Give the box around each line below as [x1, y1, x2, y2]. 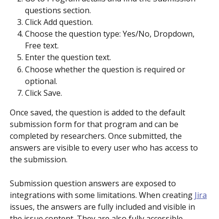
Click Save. [25, 87, 64, 98]
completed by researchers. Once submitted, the [10, 131, 184, 142]
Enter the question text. [25, 52, 111, 63]
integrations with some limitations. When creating [10, 189, 195, 200]
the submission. [10, 154, 67, 165]
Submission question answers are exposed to [10, 177, 178, 189]
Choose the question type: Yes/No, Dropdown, [25, 28, 197, 40]
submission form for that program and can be [10, 119, 180, 130]
